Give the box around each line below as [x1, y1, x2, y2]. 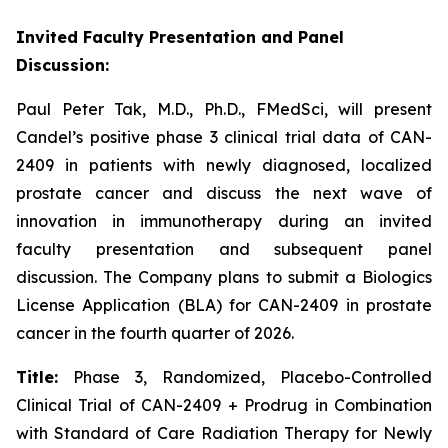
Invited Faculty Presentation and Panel [16, 27, 344, 47]
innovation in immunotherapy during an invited [16, 211, 432, 231]
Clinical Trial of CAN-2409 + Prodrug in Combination [16, 395, 432, 415]
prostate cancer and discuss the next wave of [16, 183, 432, 203]
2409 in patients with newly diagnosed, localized [16, 155, 432, 175]
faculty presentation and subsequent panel [16, 239, 432, 259]
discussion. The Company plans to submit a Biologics [16, 267, 432, 287]
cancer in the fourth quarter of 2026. [16, 323, 294, 343]
